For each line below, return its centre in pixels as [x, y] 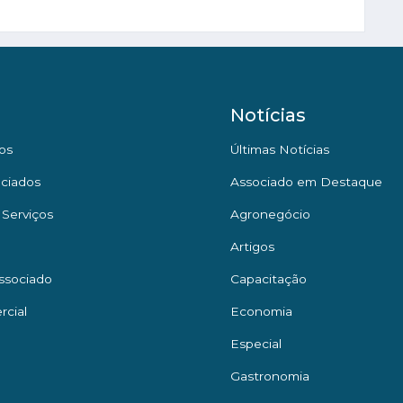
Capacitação [269, 279]
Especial [256, 344]
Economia [261, 312]
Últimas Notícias [280, 150]
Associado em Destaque [306, 182]
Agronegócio [270, 215]
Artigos [252, 247]
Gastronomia [270, 376]
